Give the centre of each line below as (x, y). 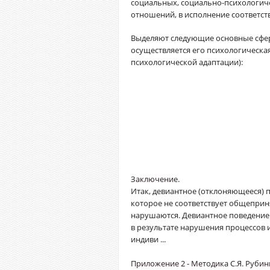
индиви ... (148, 239)
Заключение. (155, 179)
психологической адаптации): (187, 62)
